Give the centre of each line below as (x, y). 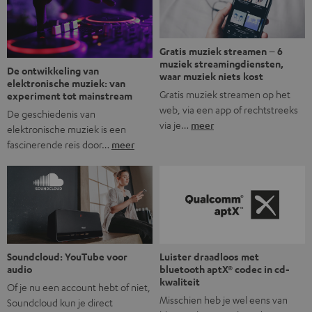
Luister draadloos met (209, 256)
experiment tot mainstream (70, 96)
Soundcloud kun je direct (60, 302)
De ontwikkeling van (53, 71)
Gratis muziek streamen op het (225, 94)
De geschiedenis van (51, 114)
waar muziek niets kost (211, 77)
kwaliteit (180, 281)
